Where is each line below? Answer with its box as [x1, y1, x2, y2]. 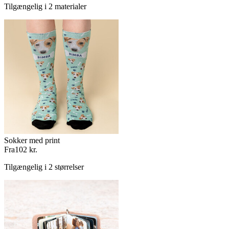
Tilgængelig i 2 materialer [4, 2, 86, 11]
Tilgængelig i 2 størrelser [4, 163, 84, 171]
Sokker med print [4, 136, 60, 145]
